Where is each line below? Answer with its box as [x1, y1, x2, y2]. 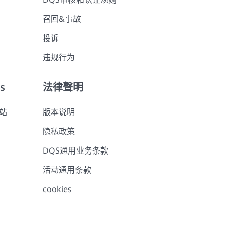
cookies [42, 183, 72, 195]
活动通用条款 [42, 164, 91, 175]
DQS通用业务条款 [42, 145, 108, 156]
